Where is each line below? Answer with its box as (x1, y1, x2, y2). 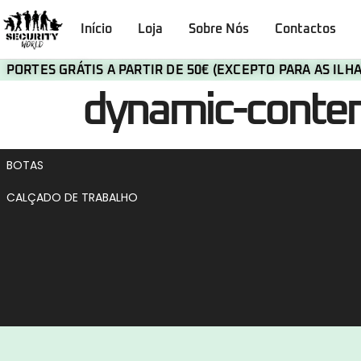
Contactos (274, 23, 336, 36)
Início (80, 23, 112, 36)
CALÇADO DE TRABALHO (6, 189, 138, 205)
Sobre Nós (188, 23, 249, 36)
